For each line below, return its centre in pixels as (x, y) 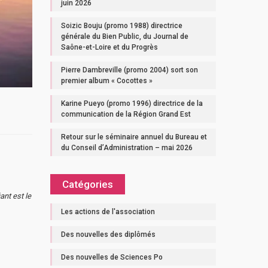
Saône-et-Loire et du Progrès (109, 47)
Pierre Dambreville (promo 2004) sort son (129, 70)
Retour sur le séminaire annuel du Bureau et (134, 137)
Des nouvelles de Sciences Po (112, 257)
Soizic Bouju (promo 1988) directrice (121, 26)
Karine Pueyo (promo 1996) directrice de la (132, 103)
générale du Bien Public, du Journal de (124, 36)
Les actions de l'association (108, 212)
